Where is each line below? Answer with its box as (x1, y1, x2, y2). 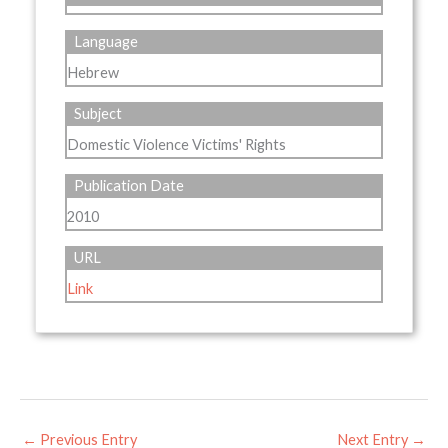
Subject (74, 104, 123, 122)
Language (74, 32, 139, 50)
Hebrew (66, 64, 119, 82)
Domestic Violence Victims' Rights (66, 136, 286, 154)
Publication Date (74, 176, 185, 194)
